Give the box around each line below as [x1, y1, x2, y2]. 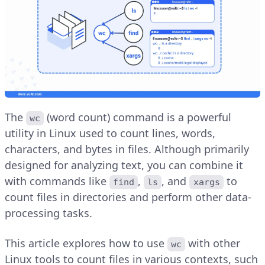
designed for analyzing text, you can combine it [5, 157, 243, 172]
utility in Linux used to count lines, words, [5, 125, 215, 140]
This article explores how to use [5, 235, 167, 250]
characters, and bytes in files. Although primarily [5, 141, 249, 156]
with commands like [5, 173, 109, 188]
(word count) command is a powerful [44, 109, 235, 124]
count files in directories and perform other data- [5, 189, 251, 204]
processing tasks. [5, 205, 92, 220]
